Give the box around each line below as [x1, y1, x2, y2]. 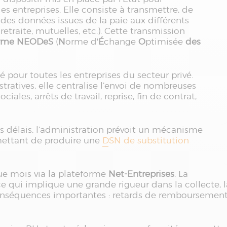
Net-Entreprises [108, 169, 174, 179]
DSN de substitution [102, 135, 189, 145]
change [104, 36, 138, 47]
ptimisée [145, 36, 185, 47]
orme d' [65, 36, 98, 47]
